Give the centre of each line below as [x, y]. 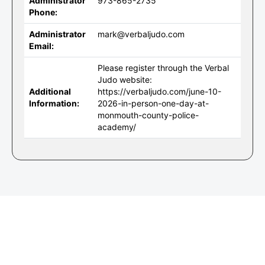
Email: [41, 46]
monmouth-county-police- [148, 115]
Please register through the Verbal [163, 68]
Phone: [43, 12]
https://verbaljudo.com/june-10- [159, 91]
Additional [50, 91]
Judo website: [125, 80]
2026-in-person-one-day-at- [153, 103]
